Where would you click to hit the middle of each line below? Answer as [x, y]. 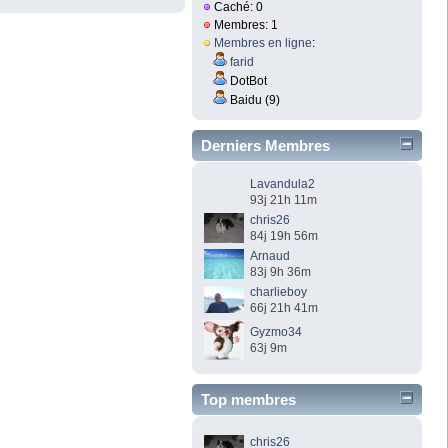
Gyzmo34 [276, 331]
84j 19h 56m [284, 235]
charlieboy [279, 291]
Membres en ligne [263, 43]
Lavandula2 [283, 183]
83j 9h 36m [281, 271]
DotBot [247, 81]
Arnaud [270, 255]
